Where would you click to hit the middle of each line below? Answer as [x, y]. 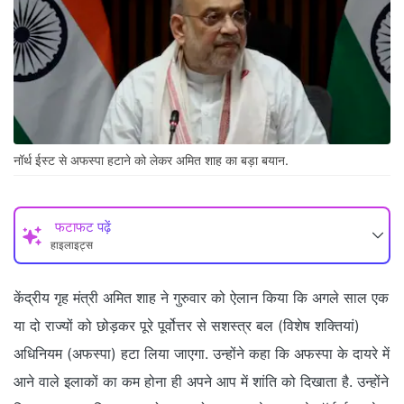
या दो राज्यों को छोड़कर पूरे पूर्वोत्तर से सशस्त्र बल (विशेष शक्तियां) [187, 326]
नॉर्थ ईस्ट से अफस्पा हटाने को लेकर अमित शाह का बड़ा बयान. [151, 161]
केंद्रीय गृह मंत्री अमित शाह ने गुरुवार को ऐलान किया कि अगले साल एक [201, 298]
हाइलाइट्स [72, 245]
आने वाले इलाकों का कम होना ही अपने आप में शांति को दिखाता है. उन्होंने [201, 382]
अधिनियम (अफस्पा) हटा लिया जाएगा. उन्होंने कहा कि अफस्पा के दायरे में [202, 354]
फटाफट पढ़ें [83, 227]
